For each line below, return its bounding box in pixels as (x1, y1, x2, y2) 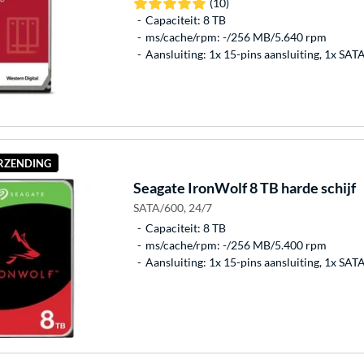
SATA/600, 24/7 (132, 201, 212, 215)
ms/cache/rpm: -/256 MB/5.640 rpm (145, 30, 327, 45)
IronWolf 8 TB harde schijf (184, 179, 356, 197)
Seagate (132, 179, 185, 197)
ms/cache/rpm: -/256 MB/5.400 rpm (145, 238, 327, 253)
